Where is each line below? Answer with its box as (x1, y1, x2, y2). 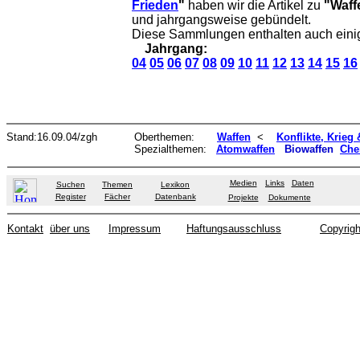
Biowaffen (284, 143, 333, 155)
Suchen (55, 180, 85, 189)
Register (55, 192, 86, 201)
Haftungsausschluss (186, 223, 281, 235)
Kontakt (7, 223, 43, 235)
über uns (50, 223, 90, 235)
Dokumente (268, 193, 311, 202)
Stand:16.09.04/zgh (6, 131, 97, 143)
